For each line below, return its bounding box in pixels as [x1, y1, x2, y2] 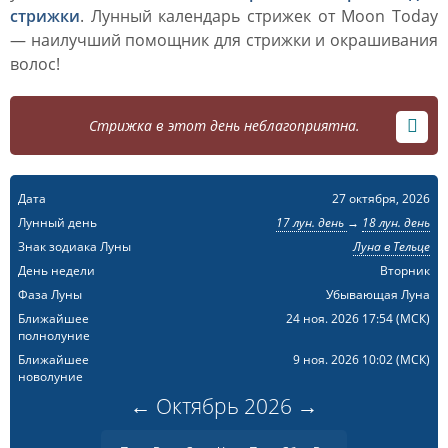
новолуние [18, 368, 83, 385]
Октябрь [151, 392, 244, 420]
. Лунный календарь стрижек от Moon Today [80, 5, 438, 27]
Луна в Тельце [352, 238, 430, 255]
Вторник [379, 262, 430, 279]
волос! [10, 53, 60, 75]
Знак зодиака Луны [18, 238, 131, 255]
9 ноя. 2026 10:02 [292, 351, 396, 368]
